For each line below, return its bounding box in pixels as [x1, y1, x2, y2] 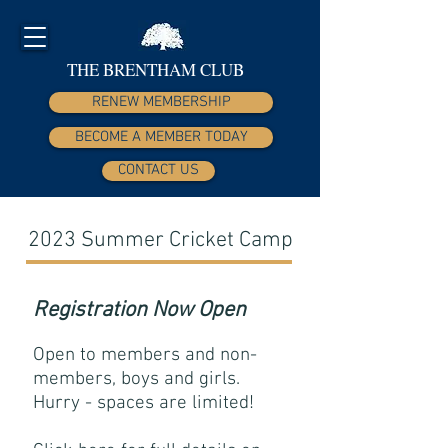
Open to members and [33, 344, 215, 367]
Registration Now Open [33, 297, 246, 324]
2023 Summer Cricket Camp [27, 227, 293, 254]
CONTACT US [118, 162, 199, 179]
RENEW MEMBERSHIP [91, 93, 231, 111]
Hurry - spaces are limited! [33, 392, 254, 415]
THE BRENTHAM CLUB [67, 58, 244, 81]
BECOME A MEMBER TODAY [74, 128, 248, 146]
